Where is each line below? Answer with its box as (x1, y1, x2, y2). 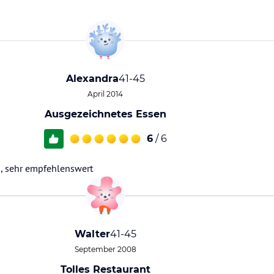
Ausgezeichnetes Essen (44, 108, 166, 120)
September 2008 (74, 245, 136, 254)
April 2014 (87, 89, 123, 98)
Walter (74, 228, 110, 240)
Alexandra (65, 73, 119, 84)
